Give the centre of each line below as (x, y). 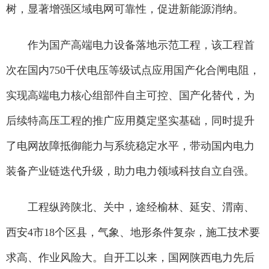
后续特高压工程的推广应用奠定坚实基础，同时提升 (130, 121)
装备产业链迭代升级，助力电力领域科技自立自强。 (130, 171)
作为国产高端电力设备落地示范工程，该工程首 (130, 45)
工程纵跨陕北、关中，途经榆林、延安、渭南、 (130, 207)
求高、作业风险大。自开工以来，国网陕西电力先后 (130, 258)
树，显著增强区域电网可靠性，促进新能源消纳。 (125, 9)
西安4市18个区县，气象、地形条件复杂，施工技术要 (133, 233)
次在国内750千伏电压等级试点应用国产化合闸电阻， (133, 71)
